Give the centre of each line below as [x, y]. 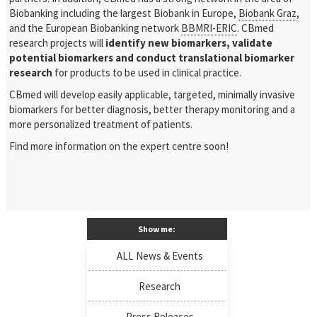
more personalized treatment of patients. [101, 124]
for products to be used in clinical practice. [147, 73]
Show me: [157, 229]
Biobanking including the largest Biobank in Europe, [124, 13]
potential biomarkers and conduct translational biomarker [152, 58]
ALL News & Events [160, 256]
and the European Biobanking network [96, 28]
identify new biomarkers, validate [189, 43]
